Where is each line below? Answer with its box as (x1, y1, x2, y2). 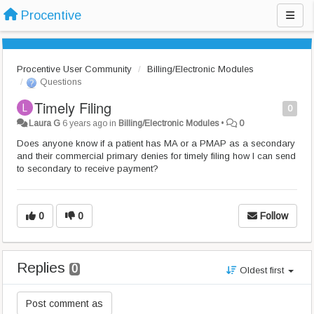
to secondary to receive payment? (17, 163, 158, 174)
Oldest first (237, 265, 287, 275)
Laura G (29, 118, 61, 128)
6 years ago (62, 118, 108, 128)
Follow (260, 210, 288, 221)
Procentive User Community (17, 64, 132, 74)
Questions (37, 76, 82, 87)
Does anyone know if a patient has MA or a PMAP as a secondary (17, 138, 295, 149)
